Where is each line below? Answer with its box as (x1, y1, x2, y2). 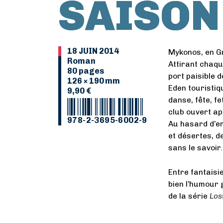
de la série (168, 192, 210, 201)
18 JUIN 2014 (67, 46, 119, 56)
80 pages (67, 66, 104, 76)
